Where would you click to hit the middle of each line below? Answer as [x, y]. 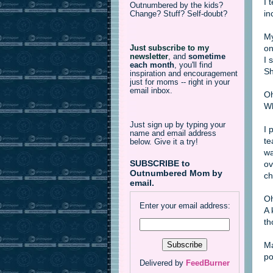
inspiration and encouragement [184, 73]
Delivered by [163, 263]
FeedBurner [208, 263]
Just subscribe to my [169, 48]
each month [152, 65]
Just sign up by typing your [178, 125]
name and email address [173, 133]
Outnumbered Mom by [176, 173]
